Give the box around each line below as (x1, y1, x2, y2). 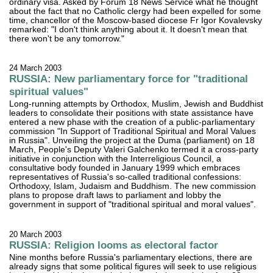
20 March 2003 (9, 229, 62, 239)
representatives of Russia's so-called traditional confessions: (9, 172, 242, 182)
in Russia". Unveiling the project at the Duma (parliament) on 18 (9, 136, 255, 146)
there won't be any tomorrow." (9, 34, 125, 43)
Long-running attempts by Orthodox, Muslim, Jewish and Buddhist (9, 99, 264, 109)
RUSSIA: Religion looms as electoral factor (9, 238, 219, 251)
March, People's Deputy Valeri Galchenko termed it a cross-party (9, 145, 259, 155)
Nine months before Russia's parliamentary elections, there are (9, 253, 253, 263)
